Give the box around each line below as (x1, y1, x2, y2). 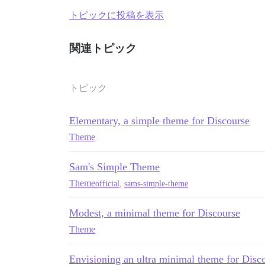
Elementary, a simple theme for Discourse (69, 115, 250, 127)
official (95, 179, 119, 188)
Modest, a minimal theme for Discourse (69, 207, 240, 219)
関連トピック (69, 42, 137, 54)
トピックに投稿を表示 (69, 10, 164, 20)
